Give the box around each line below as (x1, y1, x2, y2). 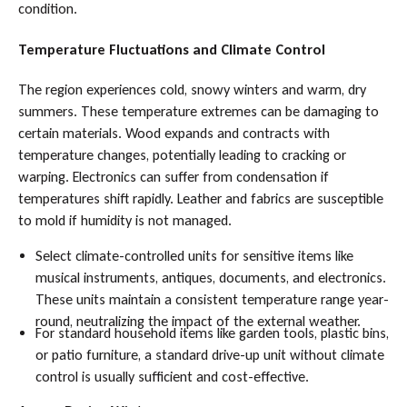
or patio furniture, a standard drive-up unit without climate (35, 345, 385, 363)
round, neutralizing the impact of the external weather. (35, 313, 362, 331)
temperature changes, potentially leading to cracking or (17, 146, 346, 164)
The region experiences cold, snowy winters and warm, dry (17, 81, 366, 99)
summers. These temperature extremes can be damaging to (17, 103, 379, 121)
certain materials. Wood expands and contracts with (17, 124, 330, 143)
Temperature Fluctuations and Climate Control (17, 40, 325, 58)
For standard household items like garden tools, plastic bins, (35, 323, 390, 342)
